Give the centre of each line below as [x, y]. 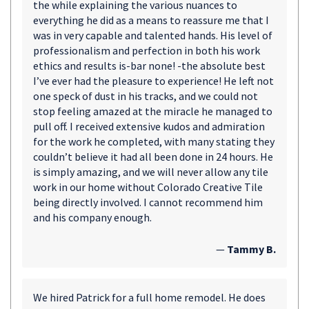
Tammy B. [251, 249]
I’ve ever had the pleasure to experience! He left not [153, 81]
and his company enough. [92, 217]
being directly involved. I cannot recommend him [148, 202]
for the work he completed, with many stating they [154, 141]
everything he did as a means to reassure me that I [151, 20]
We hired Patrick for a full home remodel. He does [149, 297]
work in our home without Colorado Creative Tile [148, 187]
